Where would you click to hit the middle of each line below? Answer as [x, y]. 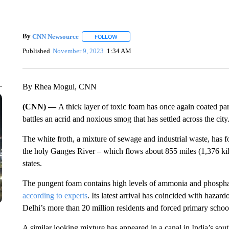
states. [32, 163]
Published [36, 51]
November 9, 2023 [78, 51]
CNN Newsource [55, 36]
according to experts [55, 196]
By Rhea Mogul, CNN [59, 87]
